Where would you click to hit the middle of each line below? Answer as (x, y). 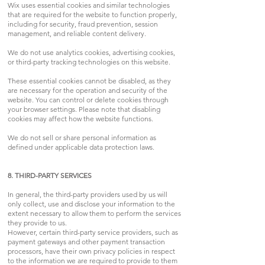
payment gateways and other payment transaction (86, 241)
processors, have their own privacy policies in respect (91, 251)
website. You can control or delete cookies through (88, 99)
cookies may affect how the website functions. (80, 118)
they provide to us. (37, 222)
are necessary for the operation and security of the (88, 90)
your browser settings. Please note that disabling (84, 109)
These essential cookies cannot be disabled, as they (89, 80)
